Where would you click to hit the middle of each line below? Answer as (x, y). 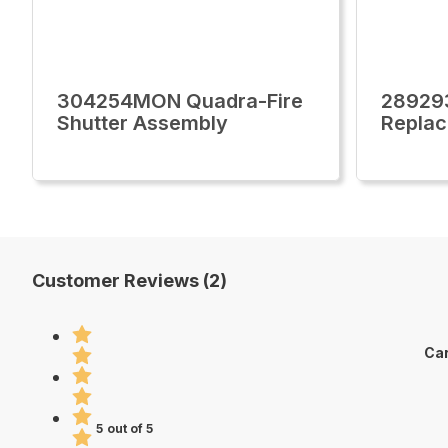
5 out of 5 (125, 428)
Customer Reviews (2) (129, 280)
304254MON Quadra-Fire (180, 101)
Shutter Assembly (142, 123)
